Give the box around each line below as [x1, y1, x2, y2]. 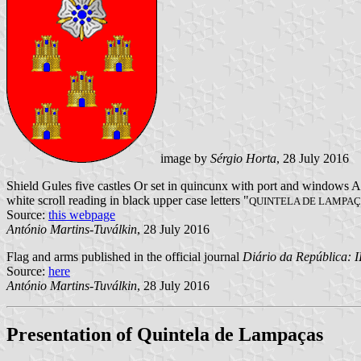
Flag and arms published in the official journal [6, 250, 243, 264]
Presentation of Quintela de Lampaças [6, 323, 323, 345]
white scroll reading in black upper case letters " [6, 193, 249, 208]
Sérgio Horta [210, 151, 276, 166]
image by [157, 151, 210, 166]
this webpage [48, 208, 115, 222]
